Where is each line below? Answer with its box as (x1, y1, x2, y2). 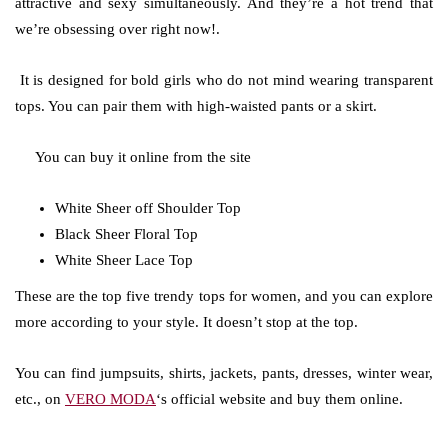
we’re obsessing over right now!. (15, 21, 220, 37)
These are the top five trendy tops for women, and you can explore (15, 288, 433, 304)
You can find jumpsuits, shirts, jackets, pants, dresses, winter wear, (15, 365, 433, 381)
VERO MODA (65, 391, 156, 407)
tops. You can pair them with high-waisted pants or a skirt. (15, 98, 377, 114)
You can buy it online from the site (35, 149, 251, 165)
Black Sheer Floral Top (55, 226, 202, 242)
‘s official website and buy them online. (156, 391, 403, 407)
